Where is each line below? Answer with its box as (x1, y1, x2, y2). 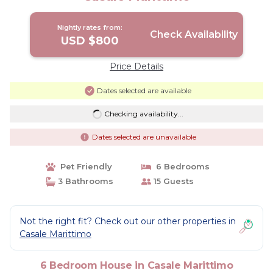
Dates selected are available (96, 86, 191, 95)
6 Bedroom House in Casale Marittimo (40, 260, 233, 271)
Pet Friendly (55, 161, 112, 171)
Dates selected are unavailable (91, 132, 196, 141)
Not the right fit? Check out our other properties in (19, 216, 236, 227)
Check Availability (149, 29, 238, 40)
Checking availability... (104, 109, 183, 118)
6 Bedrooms (151, 161, 210, 171)
